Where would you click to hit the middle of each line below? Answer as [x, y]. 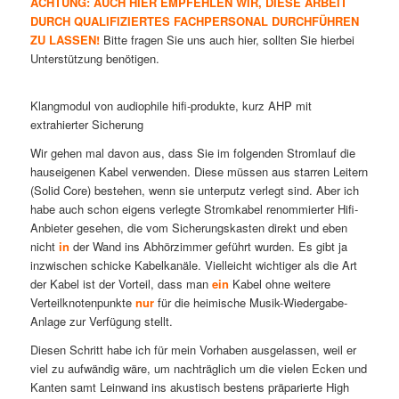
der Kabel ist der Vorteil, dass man [121, 284]
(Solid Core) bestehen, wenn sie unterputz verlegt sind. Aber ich [194, 191]
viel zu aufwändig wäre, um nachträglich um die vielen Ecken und [198, 369]
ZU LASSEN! [65, 39]
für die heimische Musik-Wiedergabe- [250, 303]
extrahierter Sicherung [86, 125]
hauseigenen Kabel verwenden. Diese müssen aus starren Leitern [199, 172]
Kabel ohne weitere [279, 284]
